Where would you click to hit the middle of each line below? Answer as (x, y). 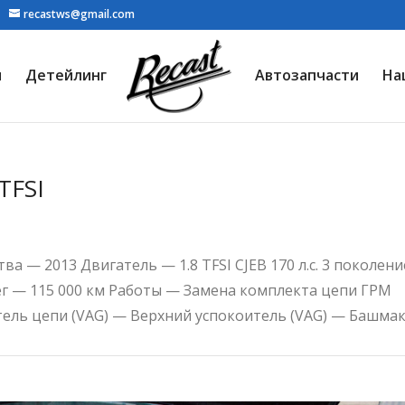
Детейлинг (66, 75)
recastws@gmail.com (80, 14)
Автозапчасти (307, 75)
